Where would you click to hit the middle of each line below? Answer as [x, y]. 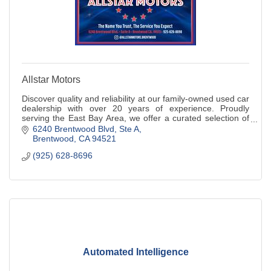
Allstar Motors [51, 79]
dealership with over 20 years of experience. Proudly [135, 108]
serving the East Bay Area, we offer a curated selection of [135, 118]
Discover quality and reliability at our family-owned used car [135, 98]
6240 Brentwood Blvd [73, 129]
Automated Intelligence [135, 252]
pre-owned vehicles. [60, 127]
